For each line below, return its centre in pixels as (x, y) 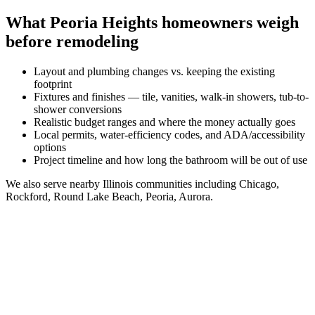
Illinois (118, 184)
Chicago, (259, 184)
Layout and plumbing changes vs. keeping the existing (154, 71)
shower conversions (78, 109)
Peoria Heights (104, 22)
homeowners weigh (228, 22)
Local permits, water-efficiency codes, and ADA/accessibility (169, 134)
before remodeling (72, 41)
